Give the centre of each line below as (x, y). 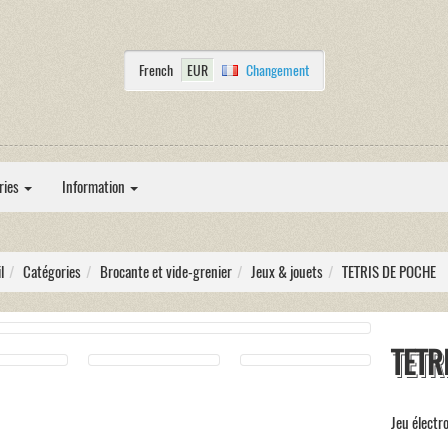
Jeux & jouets (286, 272)
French (155, 69)
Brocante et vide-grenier (165, 272)
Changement (277, 69)
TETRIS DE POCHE (388, 272)
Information (95, 187)
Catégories (51, 272)
